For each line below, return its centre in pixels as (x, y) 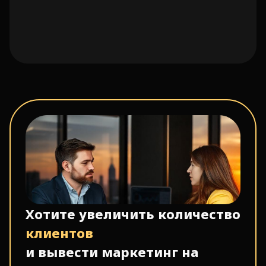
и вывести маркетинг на (112, 252)
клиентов (59, 233)
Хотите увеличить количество (133, 214)
